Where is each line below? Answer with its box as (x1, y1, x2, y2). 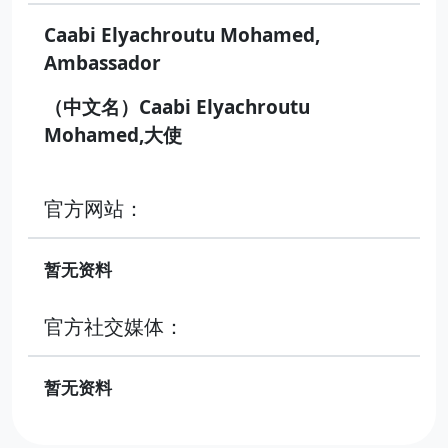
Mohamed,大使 (44, 121, 182, 148)
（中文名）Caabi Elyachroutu (44, 93, 310, 120)
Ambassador (44, 49, 161, 76)
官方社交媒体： (44, 312, 184, 340)
